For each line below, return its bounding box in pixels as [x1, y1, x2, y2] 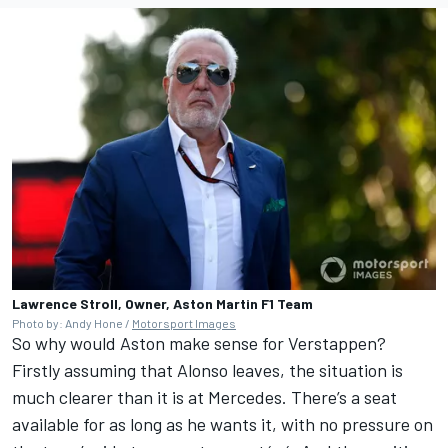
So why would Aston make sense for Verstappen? [12, 332, 386, 355]
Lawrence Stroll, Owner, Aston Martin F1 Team [12, 295, 313, 313]
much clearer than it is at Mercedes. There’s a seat [12, 386, 397, 409]
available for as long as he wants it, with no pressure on [12, 413, 433, 436]
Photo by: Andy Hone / [12, 316, 132, 331]
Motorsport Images [132, 316, 236, 331]
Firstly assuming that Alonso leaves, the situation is [12, 359, 403, 382]
